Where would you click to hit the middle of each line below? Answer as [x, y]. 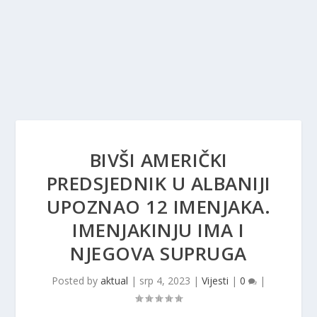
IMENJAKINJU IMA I [158, 230]
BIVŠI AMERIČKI [158, 160]
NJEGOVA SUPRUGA [158, 253]
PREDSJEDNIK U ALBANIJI [158, 183]
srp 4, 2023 [165, 281]
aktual [114, 281]
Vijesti [215, 281]
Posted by [76, 281]
